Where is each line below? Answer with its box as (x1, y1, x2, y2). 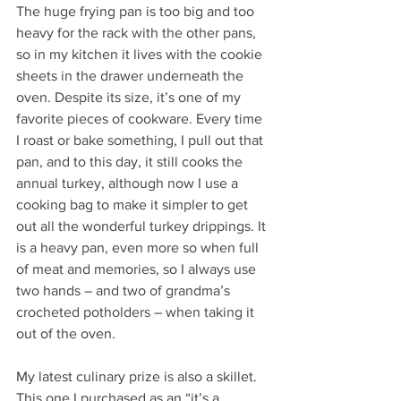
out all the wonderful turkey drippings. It (16, 218, 269, 234)
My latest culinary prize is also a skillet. (16, 368, 260, 384)
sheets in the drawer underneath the (16, 67, 247, 83)
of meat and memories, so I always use (16, 260, 260, 277)
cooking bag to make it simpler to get (16, 196, 252, 212)
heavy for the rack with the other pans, (16, 24, 260, 40)
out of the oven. (16, 325, 123, 341)
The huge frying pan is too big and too (16, 3, 258, 19)
